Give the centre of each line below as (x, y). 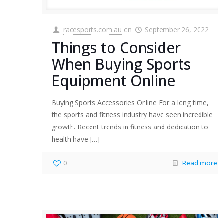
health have (70, 139)
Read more (199, 163)
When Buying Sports (121, 64)
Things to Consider (116, 48)
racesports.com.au (92, 30)
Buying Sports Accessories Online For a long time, (130, 103)
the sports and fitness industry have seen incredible (132, 115)
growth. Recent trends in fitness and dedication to (130, 127)
